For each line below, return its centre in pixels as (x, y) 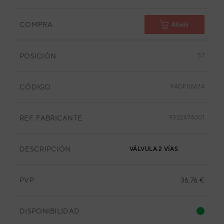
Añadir (180, 24)
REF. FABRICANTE (51, 118)
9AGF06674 (187, 86)
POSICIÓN (38, 56)
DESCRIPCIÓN (45, 149)
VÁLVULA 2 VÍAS (154, 149)
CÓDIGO (35, 87)
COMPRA (36, 24)
